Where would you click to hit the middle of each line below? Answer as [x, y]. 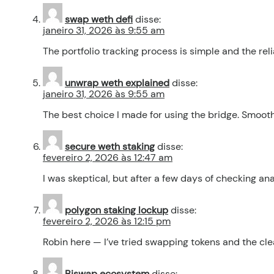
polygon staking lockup [117, 210]
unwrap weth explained [117, 83]
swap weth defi [99, 20]
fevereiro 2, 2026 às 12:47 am [108, 158]
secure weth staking [110, 147]
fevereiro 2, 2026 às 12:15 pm [107, 221]
